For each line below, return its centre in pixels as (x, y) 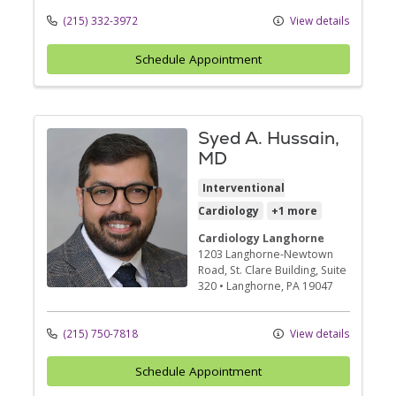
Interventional (244, 187)
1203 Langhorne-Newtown (266, 254)
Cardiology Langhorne (261, 238)
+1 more (294, 210)
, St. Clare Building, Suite (286, 270)
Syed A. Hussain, (269, 137)
